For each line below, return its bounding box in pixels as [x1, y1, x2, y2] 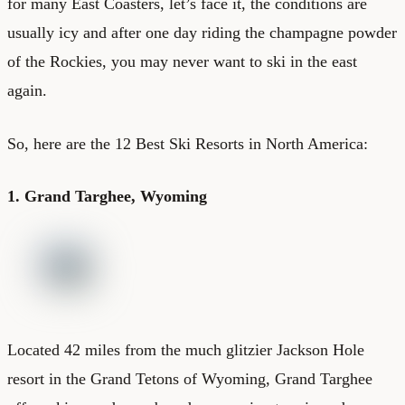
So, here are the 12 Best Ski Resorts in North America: [7, 134, 368, 153]
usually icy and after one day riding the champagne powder [7, 23, 397, 42]
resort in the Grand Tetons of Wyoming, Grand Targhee [7, 369, 372, 388]
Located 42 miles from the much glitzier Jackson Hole [7, 340, 364, 359]
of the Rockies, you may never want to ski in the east [7, 52, 357, 71]
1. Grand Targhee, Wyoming [7, 186, 207, 205]
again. [7, 80, 47, 99]
